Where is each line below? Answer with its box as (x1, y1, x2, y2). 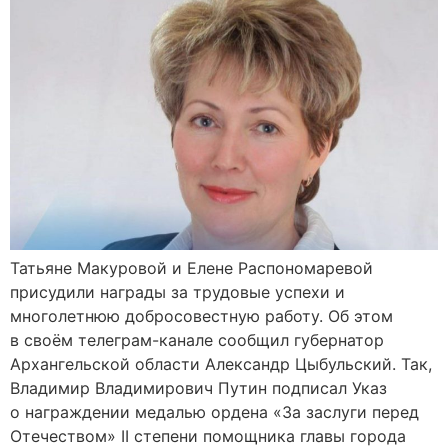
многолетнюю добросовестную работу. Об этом (10, 305, 393, 326)
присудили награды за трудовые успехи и (10, 281, 345, 302)
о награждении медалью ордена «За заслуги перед (10, 401, 419, 422)
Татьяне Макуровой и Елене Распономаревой (10, 257, 373, 278)
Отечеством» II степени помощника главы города (10, 425, 406, 446)
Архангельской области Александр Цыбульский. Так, (10, 353, 432, 374)
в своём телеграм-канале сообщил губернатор (10, 329, 384, 350)
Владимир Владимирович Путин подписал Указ (10, 377, 387, 398)
